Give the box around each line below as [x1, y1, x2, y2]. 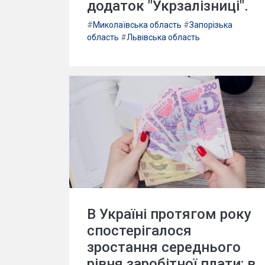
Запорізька [189, 20, 232, 30]
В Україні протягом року [87, 206, 251, 223]
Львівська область [127, 32, 200, 42]
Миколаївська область [93, 20, 182, 30]
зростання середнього [87, 239, 241, 256]
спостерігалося [87, 222, 192, 240]
